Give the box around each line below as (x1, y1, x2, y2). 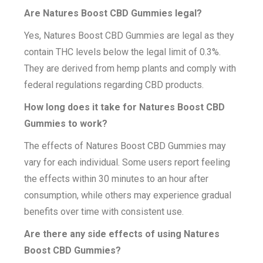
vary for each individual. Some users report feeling (24, 157, 231, 168)
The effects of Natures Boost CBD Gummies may (24, 140, 227, 151)
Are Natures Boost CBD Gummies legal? (24, 8, 203, 19)
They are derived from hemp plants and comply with (24, 63, 237, 74)
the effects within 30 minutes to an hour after (24, 173, 209, 184)
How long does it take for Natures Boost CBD (24, 102, 225, 113)
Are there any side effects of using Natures (24, 228, 220, 240)
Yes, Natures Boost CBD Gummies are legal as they (24, 30, 235, 41)
